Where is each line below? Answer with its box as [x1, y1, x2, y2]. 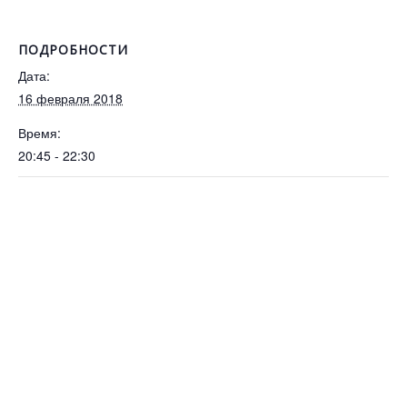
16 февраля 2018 [18, 89, 123, 107]
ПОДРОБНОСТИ [18, 41, 128, 58]
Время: [18, 124, 61, 142]
